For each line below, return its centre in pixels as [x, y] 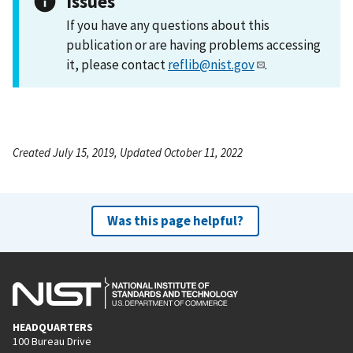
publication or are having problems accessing [193, 45]
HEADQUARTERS [53, 327]
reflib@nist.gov [211, 64]
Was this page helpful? [175, 220]
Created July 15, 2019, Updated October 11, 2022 [128, 152]
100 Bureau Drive [52, 341]
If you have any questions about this [168, 25]
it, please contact [117, 64]
